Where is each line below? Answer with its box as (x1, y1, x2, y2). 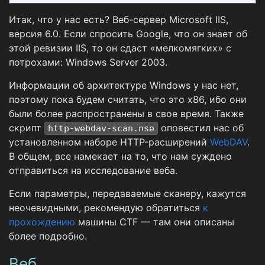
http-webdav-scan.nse (48, 122, 154, 134)
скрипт (9, 121, 44, 134)
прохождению (9, 215, 75, 228)
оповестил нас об (158, 121, 244, 134)
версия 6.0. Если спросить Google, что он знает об (9, 27, 247, 40)
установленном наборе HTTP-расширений (9, 135, 210, 148)
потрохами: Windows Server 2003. (9, 56, 167, 68)
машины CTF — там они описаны (75, 215, 234, 228)
